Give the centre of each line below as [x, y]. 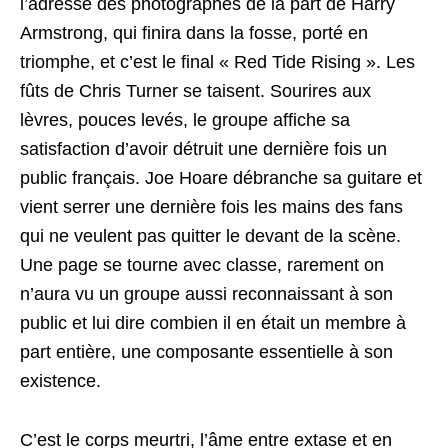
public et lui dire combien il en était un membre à [213, 322]
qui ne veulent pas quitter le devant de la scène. [210, 235]
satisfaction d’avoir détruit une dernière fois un [203, 148]
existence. [60, 380]
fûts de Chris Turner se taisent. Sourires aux [195, 90]
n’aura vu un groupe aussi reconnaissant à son [206, 293]
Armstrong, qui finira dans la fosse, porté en [194, 32]
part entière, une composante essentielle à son [206, 351]
